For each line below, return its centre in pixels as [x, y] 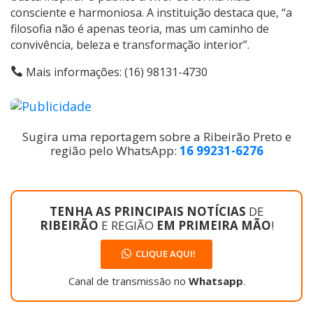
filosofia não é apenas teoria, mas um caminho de [140, 28]
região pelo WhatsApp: [115, 150]
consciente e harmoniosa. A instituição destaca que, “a [151, 12]
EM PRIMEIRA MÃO [213, 225]
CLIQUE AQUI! [166, 254]
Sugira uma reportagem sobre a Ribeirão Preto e [156, 136]
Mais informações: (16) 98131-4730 [116, 72]
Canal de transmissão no [128, 281]
